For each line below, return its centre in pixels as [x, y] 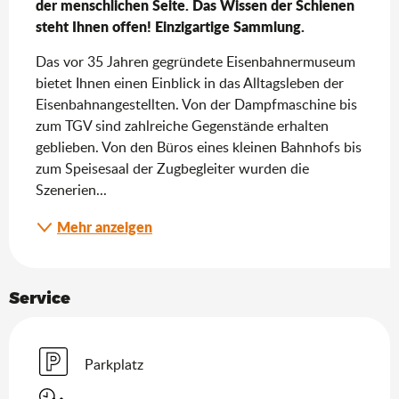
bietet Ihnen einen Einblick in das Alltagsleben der [190, 82]
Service [40, 297]
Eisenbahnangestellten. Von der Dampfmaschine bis [196, 104]
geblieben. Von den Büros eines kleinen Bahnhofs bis [199, 147]
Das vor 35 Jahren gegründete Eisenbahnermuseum [195, 61]
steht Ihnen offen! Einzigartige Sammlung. [170, 26]
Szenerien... [71, 189]
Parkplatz [114, 364]
